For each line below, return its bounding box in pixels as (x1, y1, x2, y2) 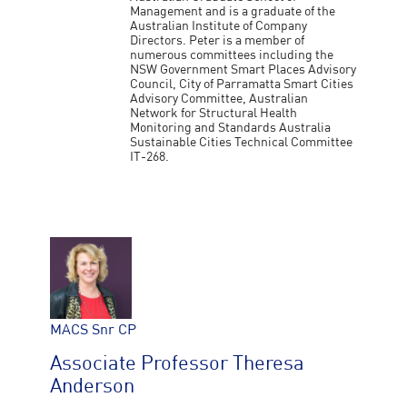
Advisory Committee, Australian (130, 93, 309, 105)
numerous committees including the (130, 49, 334, 62)
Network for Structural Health (130, 107, 298, 120)
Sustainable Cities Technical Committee (130, 136, 353, 149)
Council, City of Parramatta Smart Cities (130, 78, 354, 91)
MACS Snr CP (49, 323, 140, 339)
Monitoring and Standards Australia (130, 122, 332, 134)
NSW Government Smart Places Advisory (130, 64, 357, 76)
